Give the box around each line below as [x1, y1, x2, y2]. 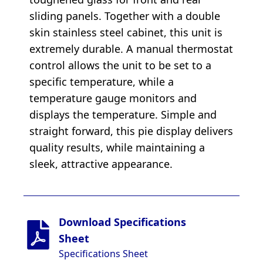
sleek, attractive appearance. [29, 156, 173, 171]
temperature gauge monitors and [29, 90, 197, 105]
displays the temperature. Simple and [29, 107, 217, 122]
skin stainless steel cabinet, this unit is [29, 25, 222, 39]
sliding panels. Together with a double [29, 8, 220, 23]
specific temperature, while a [29, 74, 174, 89]
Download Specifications [59, 214, 186, 229]
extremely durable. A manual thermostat [29, 41, 233, 56]
